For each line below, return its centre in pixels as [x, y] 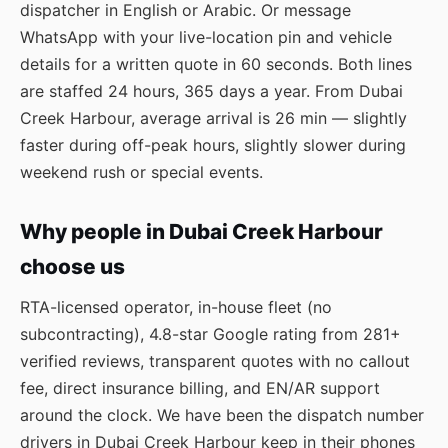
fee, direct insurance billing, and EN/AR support [200, 388]
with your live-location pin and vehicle [245, 37]
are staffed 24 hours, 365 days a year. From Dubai [211, 91]
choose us [72, 266]
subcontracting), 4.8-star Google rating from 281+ [210, 334]
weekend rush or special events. [141, 172]
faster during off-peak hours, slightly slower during [213, 145]
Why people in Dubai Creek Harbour [201, 231]
